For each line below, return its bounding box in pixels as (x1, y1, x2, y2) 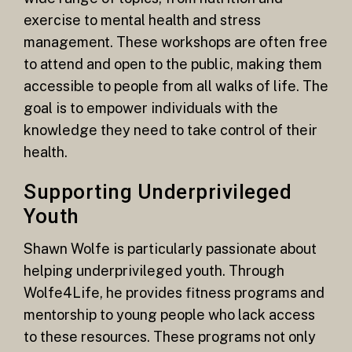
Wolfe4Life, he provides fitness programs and (24, 284, 324, 301)
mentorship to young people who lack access (24, 306, 315, 323)
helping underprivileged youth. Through (24, 262, 284, 279)
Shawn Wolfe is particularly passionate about (24, 240, 317, 257)
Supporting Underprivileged (24, 180, 291, 204)
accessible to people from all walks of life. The (24, 77, 328, 94)
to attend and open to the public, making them (24, 55, 322, 72)
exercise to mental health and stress (24, 11, 261, 28)
